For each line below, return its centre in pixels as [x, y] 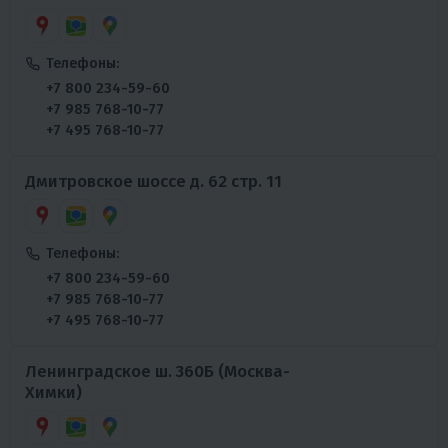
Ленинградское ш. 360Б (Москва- [157, 371]
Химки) [53, 392]
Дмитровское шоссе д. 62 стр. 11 [153, 181]
